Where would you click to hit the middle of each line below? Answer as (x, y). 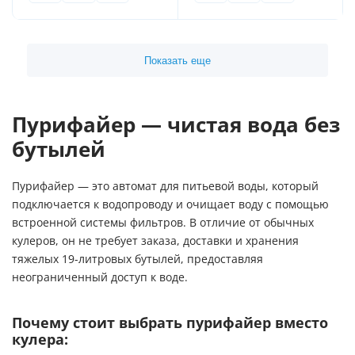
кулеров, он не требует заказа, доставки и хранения (155, 241)
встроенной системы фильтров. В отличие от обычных (163, 223)
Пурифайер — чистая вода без (176, 125)
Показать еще (177, 60)
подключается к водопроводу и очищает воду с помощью (170, 204)
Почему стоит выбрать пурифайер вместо (170, 323)
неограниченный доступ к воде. (100, 277)
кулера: (40, 340)
